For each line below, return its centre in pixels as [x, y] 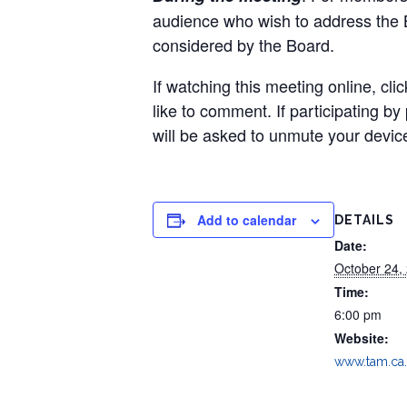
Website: [362, 338]
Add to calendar [247, 220]
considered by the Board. [243, 45]
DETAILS [364, 219]
